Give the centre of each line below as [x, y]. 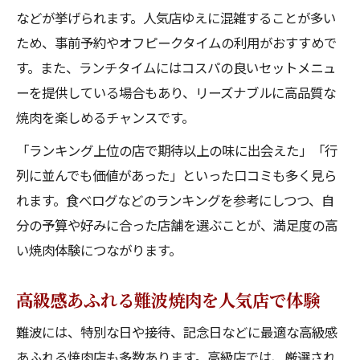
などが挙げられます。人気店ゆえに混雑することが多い [176, 18]
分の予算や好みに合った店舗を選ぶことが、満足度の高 [177, 225]
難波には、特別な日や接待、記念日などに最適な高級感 [177, 332]
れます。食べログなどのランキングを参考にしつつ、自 [175, 200]
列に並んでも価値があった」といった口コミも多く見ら [176, 175]
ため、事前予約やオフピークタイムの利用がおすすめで [176, 43]
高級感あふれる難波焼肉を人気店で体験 [168, 299]
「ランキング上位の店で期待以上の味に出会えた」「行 [177, 150]
